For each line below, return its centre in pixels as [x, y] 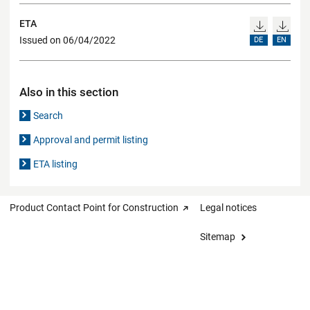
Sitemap [218, 236]
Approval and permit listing [91, 139]
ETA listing [56, 164]
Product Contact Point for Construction [94, 207]
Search [48, 115]
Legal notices [228, 207]
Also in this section [69, 92]
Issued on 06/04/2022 [67, 40]
